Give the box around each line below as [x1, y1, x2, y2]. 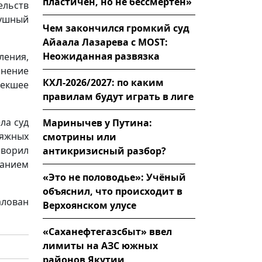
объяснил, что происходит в [43, 184, 182, 198]
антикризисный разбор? [43, 144, 166, 157]
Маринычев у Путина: [43, 116, 152, 129]
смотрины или [43, 130, 116, 143]
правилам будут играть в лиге [43, 89, 194, 103]
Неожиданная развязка [43, 49, 160, 63]
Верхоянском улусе [43, 198, 136, 212]
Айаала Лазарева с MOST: [43, 35, 168, 49]
